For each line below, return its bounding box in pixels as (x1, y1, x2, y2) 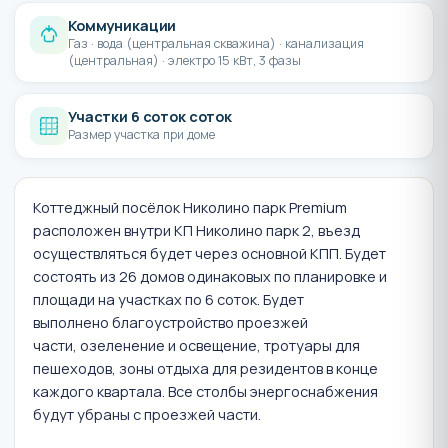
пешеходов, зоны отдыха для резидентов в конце (33, 359, 378, 379)
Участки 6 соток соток (68, 107, 232, 127)
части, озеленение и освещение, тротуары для (33, 336, 360, 356)
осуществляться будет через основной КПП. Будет (33, 244, 386, 264)
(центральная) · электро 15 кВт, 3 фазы (68, 52, 301, 70)
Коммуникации (68, 16, 177, 36)
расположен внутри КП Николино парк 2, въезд (33, 221, 360, 241)
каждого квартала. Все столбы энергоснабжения (33, 382, 378, 402)
